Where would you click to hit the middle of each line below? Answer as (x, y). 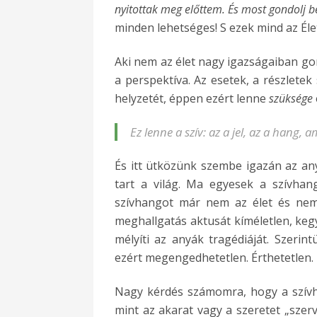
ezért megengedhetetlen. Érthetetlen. (214, 258)
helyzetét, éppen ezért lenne (192, 99)
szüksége (291, 99)
